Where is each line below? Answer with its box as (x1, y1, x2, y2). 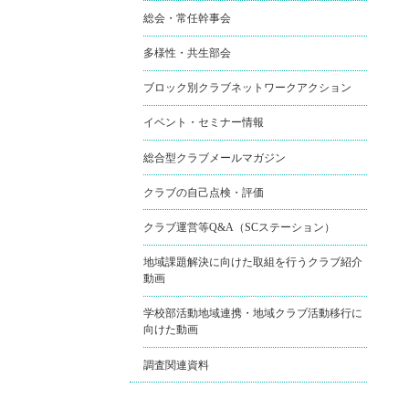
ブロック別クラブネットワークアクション (143, 81, 351, 95)
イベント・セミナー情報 (143, 116, 264, 130)
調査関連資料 (143, 358, 209, 372)
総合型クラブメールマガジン (143, 151, 286, 164)
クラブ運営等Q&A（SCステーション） (143, 221, 335, 235)
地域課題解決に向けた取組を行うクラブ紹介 (143, 256, 362, 269)
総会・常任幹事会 (143, 11, 231, 25)
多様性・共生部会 (143, 47, 231, 60)
